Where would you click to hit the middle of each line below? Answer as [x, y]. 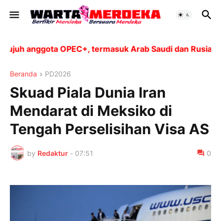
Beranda [23, 74]
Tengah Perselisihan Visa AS [110, 129]
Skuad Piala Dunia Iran [88, 93]
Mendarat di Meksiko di [91, 111]
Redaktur [53, 153]
